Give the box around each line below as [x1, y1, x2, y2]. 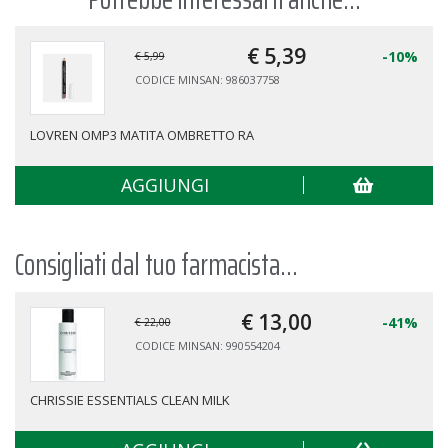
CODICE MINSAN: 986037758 [134, 72, 280, 87]
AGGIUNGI [120, 172, 209, 197]
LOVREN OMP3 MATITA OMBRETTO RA [30, 125, 254, 144]
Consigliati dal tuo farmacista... [15, 240, 298, 288]
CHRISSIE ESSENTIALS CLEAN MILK [30, 391, 229, 410]
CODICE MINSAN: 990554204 [134, 337, 280, 353]
